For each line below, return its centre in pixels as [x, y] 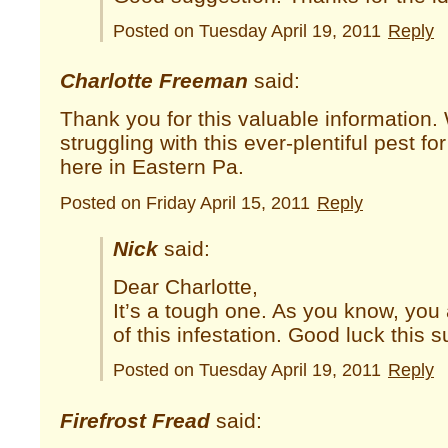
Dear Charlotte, [185, 286]
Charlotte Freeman [154, 81]
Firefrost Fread [135, 420]
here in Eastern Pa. [152, 166]
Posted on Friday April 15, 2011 [187, 202]
